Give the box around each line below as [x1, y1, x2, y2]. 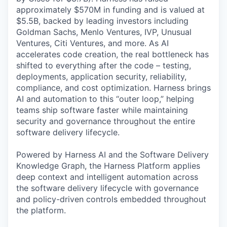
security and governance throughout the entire [16, 116, 195, 126]
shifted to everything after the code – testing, [16, 60, 191, 70]
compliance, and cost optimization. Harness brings [16, 83, 211, 93]
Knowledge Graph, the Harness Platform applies [16, 161, 200, 171]
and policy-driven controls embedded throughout [16, 194, 206, 204]
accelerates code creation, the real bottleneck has [16, 49, 209, 59]
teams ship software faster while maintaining [16, 105, 188, 115]
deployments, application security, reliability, [16, 71, 186, 82]
